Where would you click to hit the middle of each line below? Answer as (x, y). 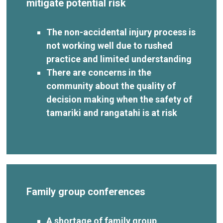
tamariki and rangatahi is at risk (113, 112)
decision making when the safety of (119, 99)
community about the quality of (111, 86)
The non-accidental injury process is (121, 32)
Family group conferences (86, 191)
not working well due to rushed (110, 45)
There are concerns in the (99, 72)
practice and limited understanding (119, 59)
